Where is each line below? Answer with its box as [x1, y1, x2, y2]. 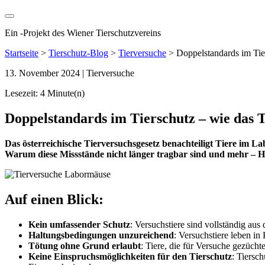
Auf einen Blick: [5, 191, 104, 207]
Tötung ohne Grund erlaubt [28, 240, 141, 251]
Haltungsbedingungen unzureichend [28, 230, 174, 240]
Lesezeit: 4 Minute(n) [5, 88, 85, 98]
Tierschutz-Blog [49, 48, 108, 58]
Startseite [5, 48, 38, 58]
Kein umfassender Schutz [28, 219, 130, 230]
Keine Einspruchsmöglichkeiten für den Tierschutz [28, 251, 232, 261]
